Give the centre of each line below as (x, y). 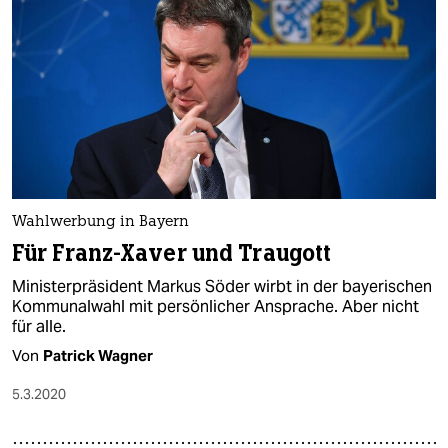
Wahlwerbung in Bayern (100, 223)
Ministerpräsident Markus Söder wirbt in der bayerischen (222, 287)
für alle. (39, 327)
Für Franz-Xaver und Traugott (172, 254)
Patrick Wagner (98, 356)
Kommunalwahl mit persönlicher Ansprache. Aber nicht (215, 307)
